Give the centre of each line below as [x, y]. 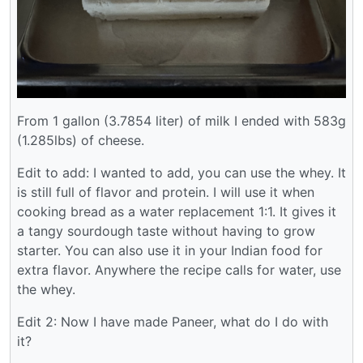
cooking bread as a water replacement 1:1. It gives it [177, 212]
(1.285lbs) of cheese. [81, 141]
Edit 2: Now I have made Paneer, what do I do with [173, 322]
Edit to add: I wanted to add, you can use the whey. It [181, 173]
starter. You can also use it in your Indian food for [170, 251]
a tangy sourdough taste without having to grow [166, 231]
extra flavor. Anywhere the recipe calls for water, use [179, 270]
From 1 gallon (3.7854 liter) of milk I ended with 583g [181, 121]
